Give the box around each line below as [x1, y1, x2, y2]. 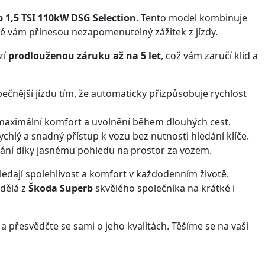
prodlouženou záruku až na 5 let [8, 49, 161, 62]
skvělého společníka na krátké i [93, 181, 235, 195]
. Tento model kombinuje [136, 11, 247, 24]
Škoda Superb [28, 181, 93, 195]
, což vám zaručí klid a [161, 49, 258, 62]
